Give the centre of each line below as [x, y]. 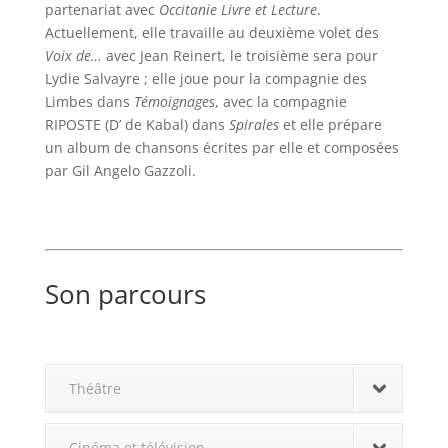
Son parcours [125, 293]
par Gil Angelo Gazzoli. [120, 170]
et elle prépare [330, 124]
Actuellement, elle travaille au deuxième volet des [211, 32]
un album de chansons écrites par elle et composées [221, 147]
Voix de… [73, 55]
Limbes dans [89, 101]
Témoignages [174, 101]
